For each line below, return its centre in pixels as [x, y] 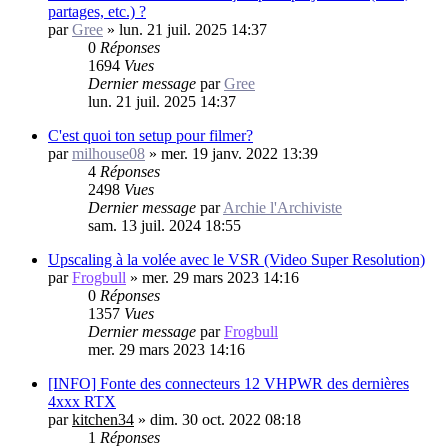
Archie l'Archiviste [282, 207]
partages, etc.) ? [97, 11]
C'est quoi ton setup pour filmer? [150, 135]
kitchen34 [103, 419]
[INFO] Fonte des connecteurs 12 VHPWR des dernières [228, 383]
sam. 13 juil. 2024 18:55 [164, 225]
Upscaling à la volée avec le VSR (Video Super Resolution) [236, 259]
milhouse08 [108, 153]
